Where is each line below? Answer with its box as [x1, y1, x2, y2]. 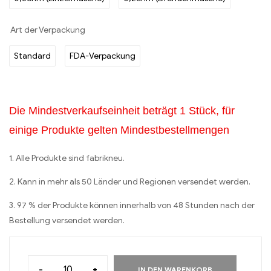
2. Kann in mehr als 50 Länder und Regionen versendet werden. [9, 177, 250, 188]
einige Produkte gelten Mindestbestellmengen [9, 124, 229, 137]
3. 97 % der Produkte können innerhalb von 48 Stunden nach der [9, 200, 255, 211]
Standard [14, 51, 51, 62]
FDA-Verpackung [70, 51, 135, 62]
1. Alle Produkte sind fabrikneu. [9, 153, 125, 164]
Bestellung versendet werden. [9, 215, 125, 226]
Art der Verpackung [10, 25, 85, 36]
